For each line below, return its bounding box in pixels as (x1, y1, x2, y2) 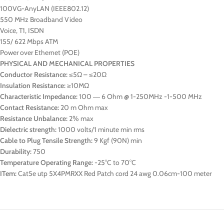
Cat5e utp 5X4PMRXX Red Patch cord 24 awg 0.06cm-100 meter (16, 169, 211, 178)
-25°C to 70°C (93, 158, 136, 167)
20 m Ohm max (59, 103, 108, 112)
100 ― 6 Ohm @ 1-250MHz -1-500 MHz (77, 92, 202, 101)
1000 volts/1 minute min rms (56, 125, 144, 134)
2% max (67, 114, 93, 123)
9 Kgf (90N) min (92, 136, 142, 145)
